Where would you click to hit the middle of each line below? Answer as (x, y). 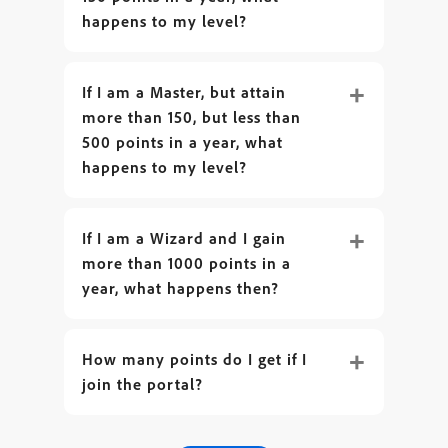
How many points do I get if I (194, 359)
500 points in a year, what (182, 142)
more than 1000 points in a (186, 263)
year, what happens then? (180, 288)
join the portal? (142, 384)
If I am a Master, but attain (184, 92)
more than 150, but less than (191, 117)
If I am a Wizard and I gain (184, 238)
